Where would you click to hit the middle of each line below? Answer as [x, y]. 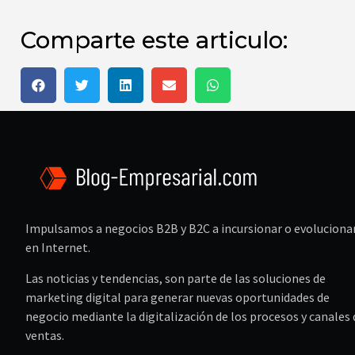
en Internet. [58, 248]
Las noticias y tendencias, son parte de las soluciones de [176, 278]
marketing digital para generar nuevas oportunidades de [177, 297]
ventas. [45, 335]
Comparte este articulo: [154, 40]
